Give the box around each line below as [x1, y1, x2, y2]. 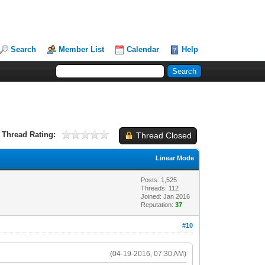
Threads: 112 [141, 184, 179, 192]
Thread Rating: [1, 130, 56, 139]
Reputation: [141, 201, 176, 208]
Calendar [127, 45, 160, 54]
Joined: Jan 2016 [141, 192, 190, 200]
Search [11, 45, 37, 54]
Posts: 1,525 [141, 176, 177, 183]
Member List [59, 45, 105, 54]
